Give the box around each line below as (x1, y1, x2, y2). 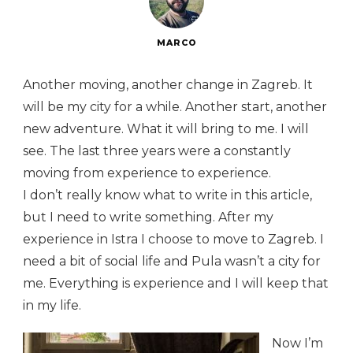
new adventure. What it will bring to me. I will (23, 121, 309, 137)
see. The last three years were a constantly (23, 143, 291, 159)
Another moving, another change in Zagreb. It (23, 77, 313, 93)
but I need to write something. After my (23, 210, 273, 225)
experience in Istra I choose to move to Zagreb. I (23, 232, 324, 247)
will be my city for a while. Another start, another (23, 99, 327, 115)
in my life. (23, 298, 81, 314)
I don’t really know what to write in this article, (23, 188, 312, 203)
